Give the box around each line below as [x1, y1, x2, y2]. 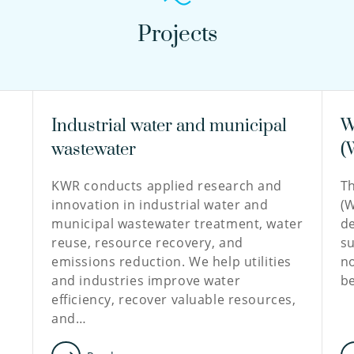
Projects [137, 21, 217, 48]
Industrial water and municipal [51, 115, 288, 137]
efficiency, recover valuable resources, [51, 291, 296, 308]
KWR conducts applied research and [51, 177, 282, 194]
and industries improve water [51, 272, 241, 289]
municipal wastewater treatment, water [51, 215, 303, 232]
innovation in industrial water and [51, 196, 269, 213]
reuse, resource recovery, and [51, 234, 243, 251]
